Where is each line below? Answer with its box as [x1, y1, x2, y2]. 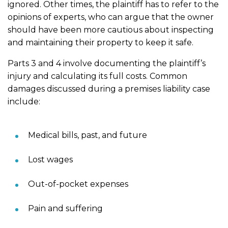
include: [8, 96, 40, 106]
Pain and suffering [28, 203, 103, 213]
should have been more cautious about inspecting [8, 24, 214, 35]
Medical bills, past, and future [28, 130, 147, 140]
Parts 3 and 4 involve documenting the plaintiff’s [8, 58, 206, 68]
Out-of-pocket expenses [28, 179, 128, 189]
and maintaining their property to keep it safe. [8, 37, 193, 47]
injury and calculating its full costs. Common [8, 71, 187, 81]
